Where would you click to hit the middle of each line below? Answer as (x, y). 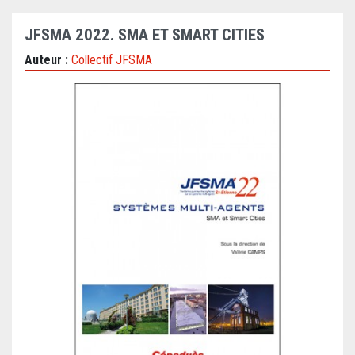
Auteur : (48, 60)
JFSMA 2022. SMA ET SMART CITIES (145, 35)
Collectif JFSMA (112, 60)
